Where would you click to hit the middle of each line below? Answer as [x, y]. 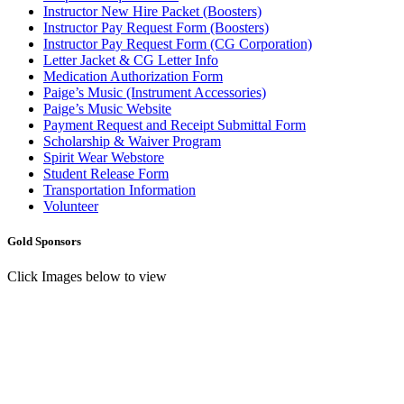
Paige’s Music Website [107, 109]
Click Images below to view [87, 277]
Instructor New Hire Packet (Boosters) [152, 12]
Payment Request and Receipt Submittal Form [174, 125]
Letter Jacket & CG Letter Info [131, 60]
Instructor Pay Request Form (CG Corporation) [178, 44]
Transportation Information [119, 190]
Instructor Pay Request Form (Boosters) [156, 28]
